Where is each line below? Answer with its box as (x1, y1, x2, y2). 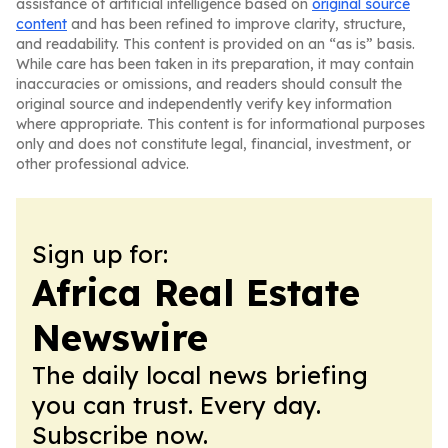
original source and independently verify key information (16, 95, 392, 113)
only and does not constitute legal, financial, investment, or (16, 135, 411, 153)
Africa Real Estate (32, 270, 360, 315)
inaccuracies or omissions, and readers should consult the (16, 75, 402, 93)
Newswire (32, 315, 208, 360)
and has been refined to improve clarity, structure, (67, 15, 406, 33)
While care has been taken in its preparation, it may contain (16, 55, 414, 73)
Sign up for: (32, 239, 168, 269)
